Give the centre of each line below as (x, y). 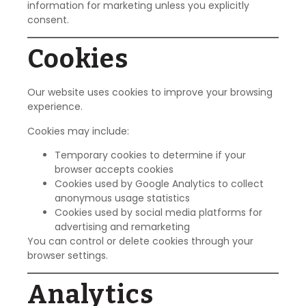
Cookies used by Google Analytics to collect (159, 184)
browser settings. (68, 256)
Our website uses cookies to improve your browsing (150, 93)
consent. (48, 19)
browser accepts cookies (114, 170)
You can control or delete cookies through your (140, 241)
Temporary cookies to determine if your (150, 155)
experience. (55, 107)
